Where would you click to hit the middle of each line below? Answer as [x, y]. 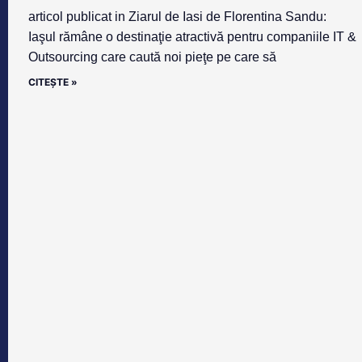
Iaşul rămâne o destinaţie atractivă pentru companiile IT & [192, 37]
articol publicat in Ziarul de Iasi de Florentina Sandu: [177, 17]
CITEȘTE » [53, 82]
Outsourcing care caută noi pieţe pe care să [152, 57]
